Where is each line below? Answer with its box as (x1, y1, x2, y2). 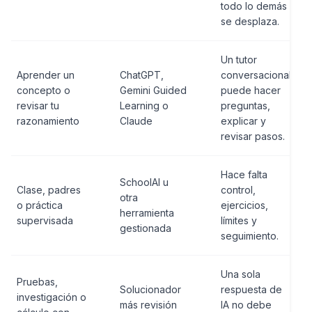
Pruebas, (17, 276, 58, 288)
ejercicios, (221, 199, 268, 212)
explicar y (221, 115, 266, 127)
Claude (120, 115, 153, 127)
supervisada (17, 214, 73, 227)
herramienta (120, 207, 174, 219)
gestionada (120, 222, 171, 235)
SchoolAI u (120, 176, 169, 189)
